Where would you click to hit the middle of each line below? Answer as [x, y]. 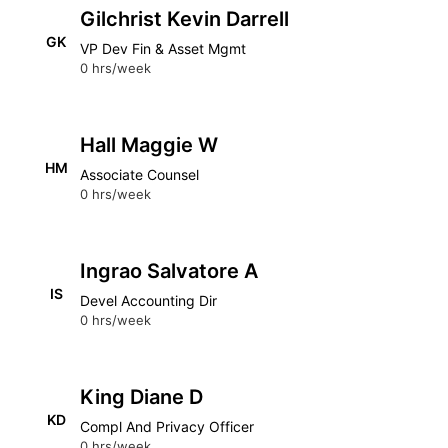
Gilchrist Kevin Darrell [184, 19]
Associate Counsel [139, 174]
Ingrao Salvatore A [169, 271]
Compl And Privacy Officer [167, 426]
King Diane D [141, 397]
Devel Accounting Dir [148, 300]
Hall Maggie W [149, 145]
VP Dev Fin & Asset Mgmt [163, 48]
